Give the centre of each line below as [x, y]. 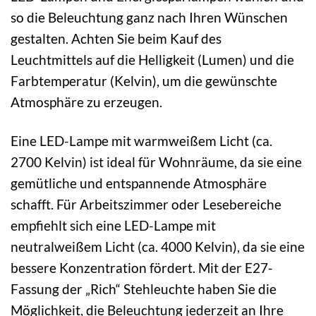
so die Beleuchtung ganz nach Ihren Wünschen [149, 18]
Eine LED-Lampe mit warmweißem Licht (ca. [141, 141]
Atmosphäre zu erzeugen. [86, 102]
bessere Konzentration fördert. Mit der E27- [142, 268]
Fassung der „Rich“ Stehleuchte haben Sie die [144, 289]
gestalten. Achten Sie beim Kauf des [116, 39]
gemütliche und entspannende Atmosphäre [139, 183]
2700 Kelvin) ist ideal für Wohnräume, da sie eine [156, 162]
